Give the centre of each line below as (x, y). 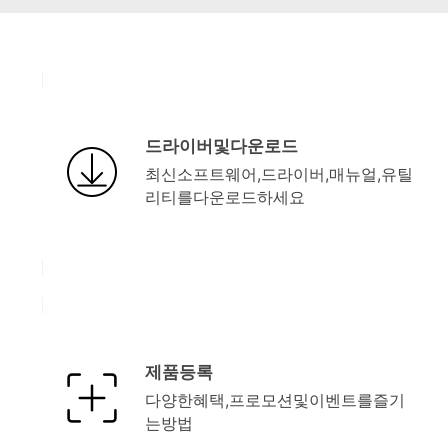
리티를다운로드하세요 (225, 197)
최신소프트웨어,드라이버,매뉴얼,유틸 (279, 174)
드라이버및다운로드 (222, 146)
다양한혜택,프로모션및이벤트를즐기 (275, 400)
